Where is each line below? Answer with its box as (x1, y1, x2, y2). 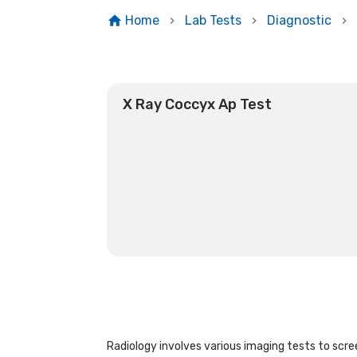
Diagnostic (266, 13, 331, 28)
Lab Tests (184, 13, 241, 28)
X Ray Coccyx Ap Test (123, 96, 273, 113)
